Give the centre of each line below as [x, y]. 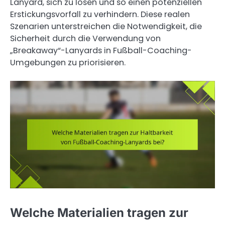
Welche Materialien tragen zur [99, 212]
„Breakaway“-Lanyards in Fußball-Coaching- [101, 50]
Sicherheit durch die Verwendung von [85, 38]
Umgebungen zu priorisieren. [68, 62]
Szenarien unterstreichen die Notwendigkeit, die [106, 26]
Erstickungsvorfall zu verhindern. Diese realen [100, 14]
